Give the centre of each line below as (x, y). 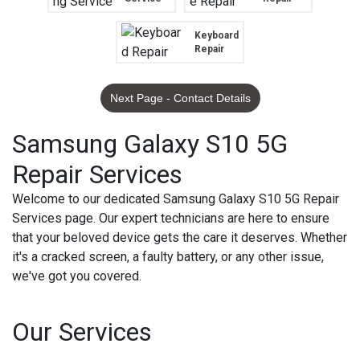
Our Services (82, 332)
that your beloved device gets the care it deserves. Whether (180, 237)
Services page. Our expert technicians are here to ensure (171, 218)
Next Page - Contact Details (180, 98)
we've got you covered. (77, 276)
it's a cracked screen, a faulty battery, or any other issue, (168, 257)
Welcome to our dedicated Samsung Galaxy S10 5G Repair (176, 199)
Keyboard (217, 35)
